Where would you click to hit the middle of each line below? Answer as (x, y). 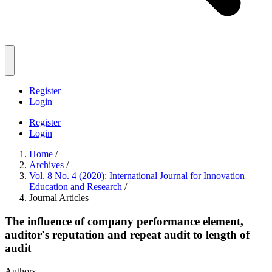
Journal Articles (59, 198)
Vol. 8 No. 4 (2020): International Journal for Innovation (137, 176)
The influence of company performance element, (124, 221)
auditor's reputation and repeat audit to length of (127, 234)
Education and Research (77, 187)
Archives (48, 165)
